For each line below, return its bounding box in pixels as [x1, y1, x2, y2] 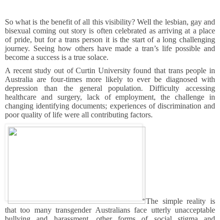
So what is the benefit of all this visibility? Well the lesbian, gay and [5, 17, 215, 26]
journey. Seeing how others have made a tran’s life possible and [5, 44, 215, 53]
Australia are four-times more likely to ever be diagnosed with [5, 75, 215, 83]
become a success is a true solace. [5, 53, 110, 61]
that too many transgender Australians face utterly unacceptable [5, 205, 215, 214]
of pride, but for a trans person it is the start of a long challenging [5, 35, 215, 44]
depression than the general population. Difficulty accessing [5, 83, 215, 92]
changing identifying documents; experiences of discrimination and [5, 101, 215, 110]
